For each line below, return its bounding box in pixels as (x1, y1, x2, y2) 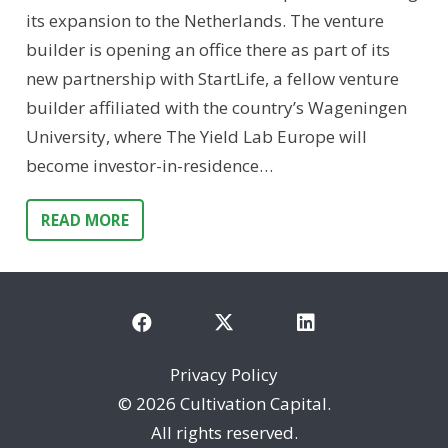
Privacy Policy (170, 362, 278, 386)
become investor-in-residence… (25, 154, 273, 178)
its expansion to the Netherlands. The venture (25, 9, 384, 33)
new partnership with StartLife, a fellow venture (25, 67, 399, 91)
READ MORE (40, 210, 129, 231)
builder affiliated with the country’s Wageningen (25, 96, 407, 120)
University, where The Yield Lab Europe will (25, 125, 367, 149)
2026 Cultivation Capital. (135, 391, 331, 415)
